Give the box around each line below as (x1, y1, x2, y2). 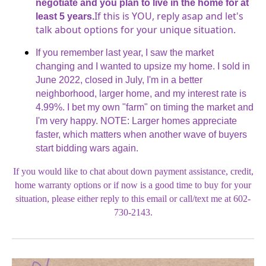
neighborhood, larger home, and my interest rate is (36, 88, 246, 99)
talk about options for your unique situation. (36, 23, 236, 36)
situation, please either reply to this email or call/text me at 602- (15, 193, 251, 204)
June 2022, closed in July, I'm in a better (36, 74, 202, 85)
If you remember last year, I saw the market (36, 47, 214, 58)
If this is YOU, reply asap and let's (94, 9, 243, 23)
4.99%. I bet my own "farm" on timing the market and (36, 102, 254, 112)
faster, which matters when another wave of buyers (36, 129, 247, 140)
